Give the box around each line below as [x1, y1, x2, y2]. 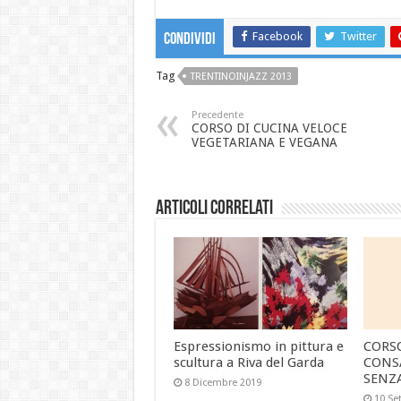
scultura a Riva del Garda [173, 354, 324, 371]
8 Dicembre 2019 [183, 377, 261, 389]
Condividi [163, 30, 216, 48]
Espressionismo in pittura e [173, 338, 344, 355]
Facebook [252, 29, 303, 43]
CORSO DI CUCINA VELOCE [191, 120, 347, 135]
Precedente [191, 108, 243, 121]
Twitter [339, 29, 377, 43]
